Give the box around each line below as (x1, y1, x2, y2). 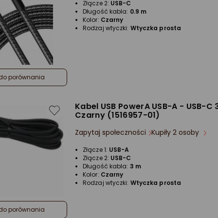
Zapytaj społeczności (75, 127, 146, 137)
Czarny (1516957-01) (75, 109, 160, 121)
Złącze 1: (83, 145, 109, 154)
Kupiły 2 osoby (151, 127, 201, 137)
